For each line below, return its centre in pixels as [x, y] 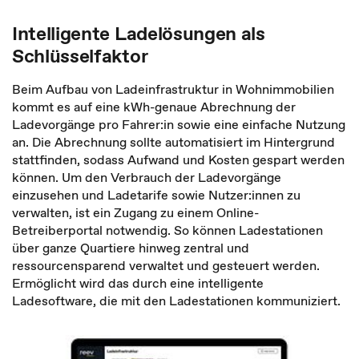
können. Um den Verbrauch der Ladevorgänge [147, 177]
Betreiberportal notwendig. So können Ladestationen [167, 230]
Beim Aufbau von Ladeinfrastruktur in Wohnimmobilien [173, 89]
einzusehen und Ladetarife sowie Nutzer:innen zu [156, 195]
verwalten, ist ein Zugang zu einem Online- [135, 212]
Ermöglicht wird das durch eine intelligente [138, 283]
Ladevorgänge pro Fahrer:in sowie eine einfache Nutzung [179, 124]
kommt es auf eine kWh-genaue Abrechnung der [154, 107]
